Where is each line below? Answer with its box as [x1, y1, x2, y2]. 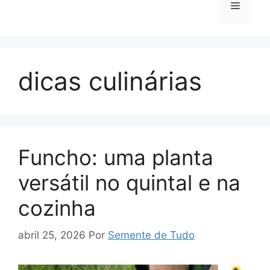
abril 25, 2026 [18, 228, 86, 241]
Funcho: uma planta [18, 145, 213, 170]
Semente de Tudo [108, 228, 195, 241]
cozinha [18, 195, 96, 221]
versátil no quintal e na [18, 170, 240, 195]
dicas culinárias [18, 66, 202, 96]
